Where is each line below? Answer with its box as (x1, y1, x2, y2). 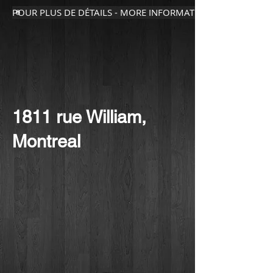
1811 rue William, (12, 107, 146, 127)
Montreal (12, 131, 85, 152)
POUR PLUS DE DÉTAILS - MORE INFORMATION (12, 6, 211, 18)
